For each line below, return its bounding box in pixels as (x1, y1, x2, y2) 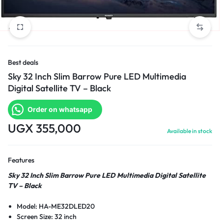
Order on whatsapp (27, 105, 92, 113)
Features (8, 155, 34, 165)
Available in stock (167, 127, 212, 135)
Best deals (8, 57, 38, 67)
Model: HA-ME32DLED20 (17, 201, 95, 211)
